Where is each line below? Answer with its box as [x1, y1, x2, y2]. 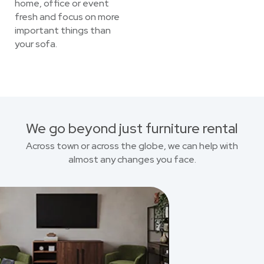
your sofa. [15, 38, 57, 50]
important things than [15, 24, 111, 37]
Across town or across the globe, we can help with [26, 140, 238, 152]
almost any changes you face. [68, 153, 196, 166]
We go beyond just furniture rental [26, 119, 238, 137]
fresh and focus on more [15, 11, 120, 23]
